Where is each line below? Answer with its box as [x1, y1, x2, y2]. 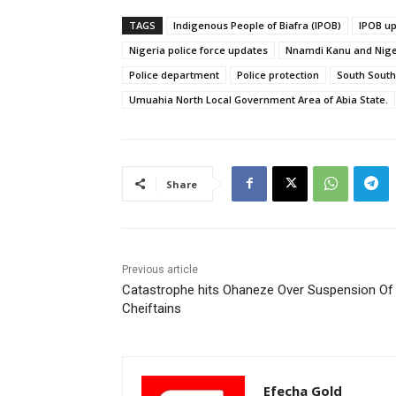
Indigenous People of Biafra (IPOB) [173, 18, 341, 32]
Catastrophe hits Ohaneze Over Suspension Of [122, 281, 393, 298]
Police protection [237, 67, 319, 81]
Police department [129, 67, 219, 81]
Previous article [122, 263, 198, 276]
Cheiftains [122, 300, 181, 316]
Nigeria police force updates [129, 42, 268, 57]
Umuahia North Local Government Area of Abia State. [129, 92, 388, 106]
